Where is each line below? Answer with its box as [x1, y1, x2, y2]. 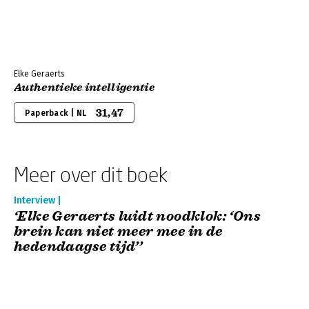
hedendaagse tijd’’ [14, 238, 143, 255]
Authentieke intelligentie [14, 81, 154, 94]
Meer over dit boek [14, 162, 168, 186]
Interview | [14, 195, 61, 206]
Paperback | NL [25, 108, 87, 118]
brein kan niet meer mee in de [14, 223, 223, 240]
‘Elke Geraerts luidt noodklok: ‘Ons [14, 208, 261, 225]
